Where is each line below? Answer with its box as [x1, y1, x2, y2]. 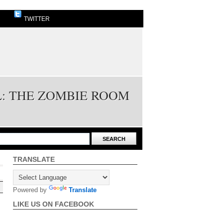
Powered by [13, 186, 49, 194]
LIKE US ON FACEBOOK [13, 200, 94, 208]
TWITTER [22, 15, 50, 22]
